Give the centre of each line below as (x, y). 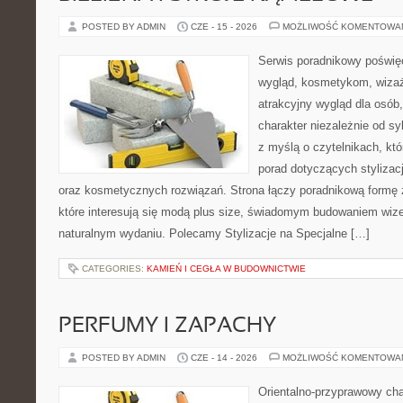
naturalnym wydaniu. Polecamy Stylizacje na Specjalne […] (214, 233)
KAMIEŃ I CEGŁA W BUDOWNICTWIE (226, 269)
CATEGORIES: (114, 269)
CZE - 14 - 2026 (224, 358)
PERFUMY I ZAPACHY (167, 327)
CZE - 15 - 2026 (224, 27)
